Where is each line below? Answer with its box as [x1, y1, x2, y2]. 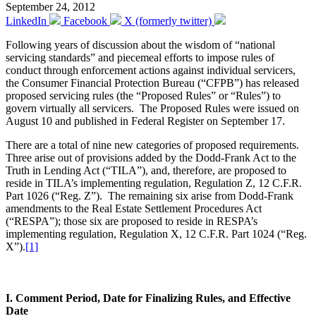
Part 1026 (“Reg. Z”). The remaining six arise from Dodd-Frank [6, 189, 293, 202]
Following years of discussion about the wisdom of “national [6, 38, 275, 51]
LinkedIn [6, 14, 47, 27]
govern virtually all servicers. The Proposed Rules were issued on [6, 102, 299, 114]
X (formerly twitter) [124, 14, 212, 27]
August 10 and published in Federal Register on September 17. [6, 114, 285, 127]
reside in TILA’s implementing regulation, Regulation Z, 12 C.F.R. [6, 176, 302, 189]
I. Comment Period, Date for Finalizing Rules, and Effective [6, 291, 291, 304]
